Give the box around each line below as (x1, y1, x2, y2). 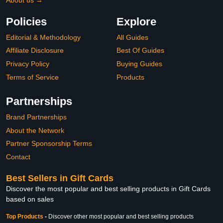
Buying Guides (116, 59, 162, 68)
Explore (116, 15, 156, 28)
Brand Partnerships (6, 113, 67, 121)
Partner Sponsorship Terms (6, 139, 92, 148)
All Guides (116, 33, 148, 41)
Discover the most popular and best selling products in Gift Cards (6, 184, 211, 193)
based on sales (6, 195, 54, 203)
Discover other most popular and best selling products (48, 213, 194, 220)
